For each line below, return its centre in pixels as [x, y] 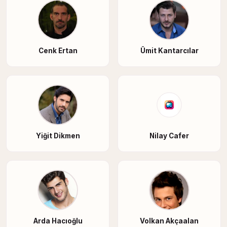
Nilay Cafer [169, 136]
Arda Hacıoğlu [58, 221]
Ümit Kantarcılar [169, 51]
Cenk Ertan [58, 51]
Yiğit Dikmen [58, 136]
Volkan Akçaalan [169, 221]
